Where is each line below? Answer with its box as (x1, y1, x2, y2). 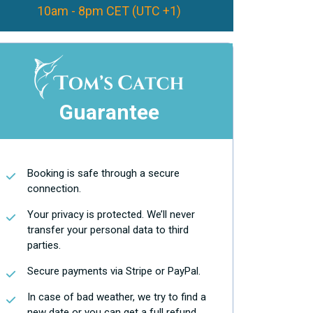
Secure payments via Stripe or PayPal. (27, 265, 201, 277)
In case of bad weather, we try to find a (27, 291, 206, 303)
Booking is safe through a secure (27, 167, 180, 180)
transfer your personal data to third (27, 224, 189, 236)
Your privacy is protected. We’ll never (27, 208, 195, 221)
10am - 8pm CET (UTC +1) (37, 3, 181, 18)
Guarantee (59, 100, 159, 124)
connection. (27, 182, 81, 195)
